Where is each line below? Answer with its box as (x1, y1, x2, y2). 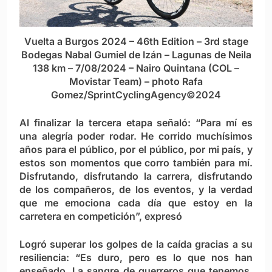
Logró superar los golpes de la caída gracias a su (19, 238, 253, 251)
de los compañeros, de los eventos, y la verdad (19, 183, 253, 196)
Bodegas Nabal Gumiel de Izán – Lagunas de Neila (21, 49, 251, 61)
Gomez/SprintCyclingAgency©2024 (51, 89, 221, 101)
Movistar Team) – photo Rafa (69, 75, 203, 88)
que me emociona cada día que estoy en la (19, 197, 253, 209)
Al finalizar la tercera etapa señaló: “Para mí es (19, 117, 253, 129)
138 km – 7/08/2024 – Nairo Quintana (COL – (33, 62, 239, 75)
